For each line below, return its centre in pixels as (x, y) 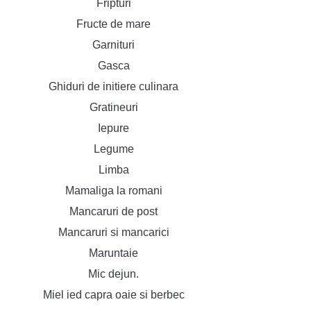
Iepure (114, 128)
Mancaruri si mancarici (114, 232)
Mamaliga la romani (114, 191)
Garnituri (114, 45)
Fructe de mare (114, 24)
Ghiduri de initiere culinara (114, 86)
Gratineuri (114, 107)
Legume (114, 149)
